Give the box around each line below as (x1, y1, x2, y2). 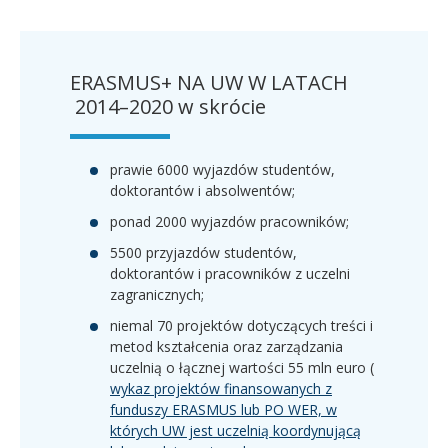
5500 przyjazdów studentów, (110, 242, 297, 262)
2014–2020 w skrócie (70, 92, 266, 120)
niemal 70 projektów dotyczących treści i (110, 315, 373, 335)
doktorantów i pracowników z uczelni (110, 263, 350, 283)
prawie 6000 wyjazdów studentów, (110, 159, 335, 179)
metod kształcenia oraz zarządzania (110, 336, 343, 356)
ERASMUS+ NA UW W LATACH (70, 68, 348, 96)
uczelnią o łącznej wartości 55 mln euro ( (110, 357, 374, 377)
